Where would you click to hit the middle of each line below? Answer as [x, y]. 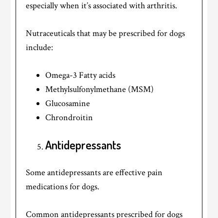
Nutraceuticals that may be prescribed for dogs [106, 34]
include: [40, 48]
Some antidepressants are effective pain [94, 173]
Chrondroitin [69, 118]
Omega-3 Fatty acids [81, 75]
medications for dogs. [63, 187]
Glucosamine [68, 104]
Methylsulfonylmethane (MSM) [100, 90]
